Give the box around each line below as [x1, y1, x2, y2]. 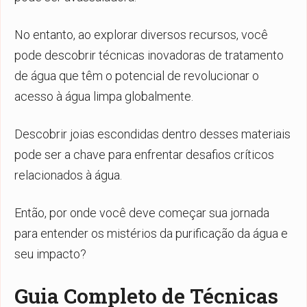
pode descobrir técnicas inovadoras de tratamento [14, 47, 284, 62]
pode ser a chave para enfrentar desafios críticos [14, 147, 274, 162]
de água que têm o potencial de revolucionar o [14, 68, 259, 83]
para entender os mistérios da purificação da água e [14, 225, 288, 241]
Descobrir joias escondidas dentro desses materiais [14, 126, 291, 141]
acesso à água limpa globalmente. [14, 88, 193, 103]
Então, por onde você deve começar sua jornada [14, 205, 269, 220]
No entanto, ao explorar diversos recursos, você [14, 27, 268, 42]
